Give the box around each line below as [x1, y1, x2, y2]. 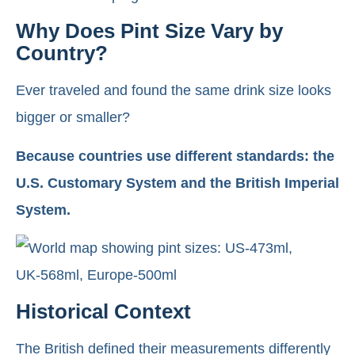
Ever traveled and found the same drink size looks [16, 82, 331, 99]
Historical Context [16, 299, 191, 323]
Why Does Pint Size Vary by [16, 19, 283, 44]
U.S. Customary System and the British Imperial [16, 174, 339, 191]
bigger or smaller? [16, 109, 130, 126]
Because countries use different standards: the [16, 147, 334, 164]
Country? [16, 41, 108, 66]
